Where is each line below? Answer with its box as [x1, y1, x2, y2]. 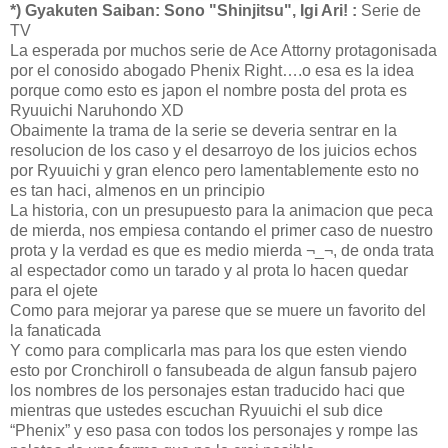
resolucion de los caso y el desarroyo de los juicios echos [10, 141, 417, 159]
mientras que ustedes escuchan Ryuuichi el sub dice [10, 401, 383, 419]
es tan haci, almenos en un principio [10, 181, 265, 199]
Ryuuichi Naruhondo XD [10, 101, 184, 119]
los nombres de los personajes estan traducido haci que [10, 381, 405, 399]
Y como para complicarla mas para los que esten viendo [10, 341, 407, 359]
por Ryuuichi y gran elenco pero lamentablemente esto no [10, 161, 419, 179]
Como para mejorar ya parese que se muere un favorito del [10, 301, 426, 319]
